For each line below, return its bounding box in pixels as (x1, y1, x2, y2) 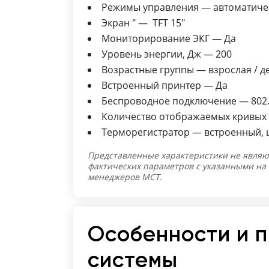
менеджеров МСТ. (88, 171, 162, 183)
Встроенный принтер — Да (101, 79, 228, 92)
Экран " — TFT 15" (101, 16, 185, 29)
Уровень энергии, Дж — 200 (101, 47, 232, 61)
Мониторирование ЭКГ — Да (101, 32, 236, 45)
